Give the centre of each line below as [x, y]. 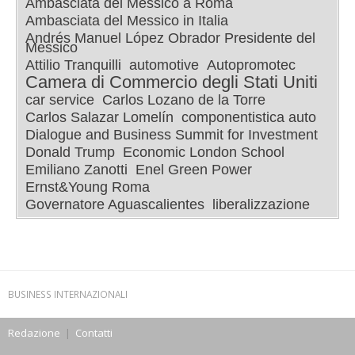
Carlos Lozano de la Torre [184, 100]
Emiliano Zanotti [76, 170]
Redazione [34, 333]
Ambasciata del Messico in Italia [127, 21]
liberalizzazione [261, 204]
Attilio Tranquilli [73, 65]
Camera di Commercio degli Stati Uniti [172, 82]
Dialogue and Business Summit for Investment [172, 135]
